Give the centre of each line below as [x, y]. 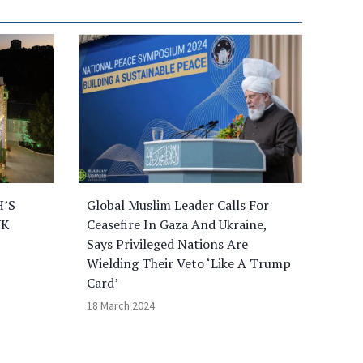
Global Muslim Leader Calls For [178, 205]
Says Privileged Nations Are [167, 244]
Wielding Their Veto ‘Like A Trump [189, 263]
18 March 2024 [121, 305]
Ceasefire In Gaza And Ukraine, [177, 224]
